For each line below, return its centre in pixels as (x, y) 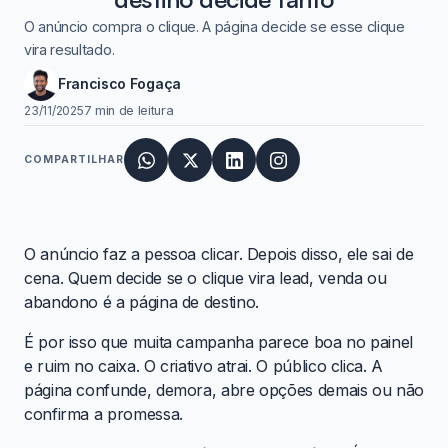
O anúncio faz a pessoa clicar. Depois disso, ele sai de (219, 254)
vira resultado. (69, 50)
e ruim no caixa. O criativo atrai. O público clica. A (203, 366)
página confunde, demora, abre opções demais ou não (224, 390)
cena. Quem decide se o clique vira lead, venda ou (205, 278)
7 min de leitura (128, 110)
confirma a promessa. (103, 414)
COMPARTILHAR (74, 160)
